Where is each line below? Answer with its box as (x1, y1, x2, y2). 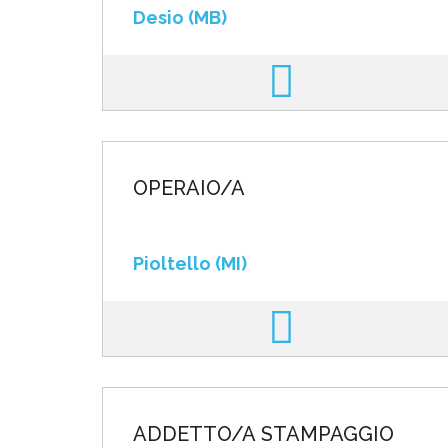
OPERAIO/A (133, 176, 245, 200)
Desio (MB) (133, 7, 227, 28)
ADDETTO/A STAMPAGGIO (133, 422, 394, 446)
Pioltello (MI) (133, 253, 247, 274)
